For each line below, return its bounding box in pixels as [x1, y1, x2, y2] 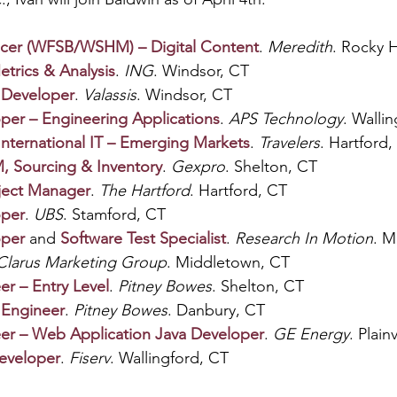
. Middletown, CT [167, 253, 290, 272]
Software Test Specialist [60, 229, 226, 248]
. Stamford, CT [63, 205, 166, 224]
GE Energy [273, 324, 349, 344]
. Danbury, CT [167, 300, 265, 320]
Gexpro [171, 157, 225, 176]
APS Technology [229, 109, 343, 128]
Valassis [83, 85, 136, 105]
